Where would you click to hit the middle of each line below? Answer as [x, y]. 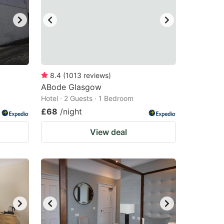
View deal [108, 132]
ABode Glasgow [71, 87]
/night [71, 111]
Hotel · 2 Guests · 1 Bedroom [87, 98]
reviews [96, 75]
